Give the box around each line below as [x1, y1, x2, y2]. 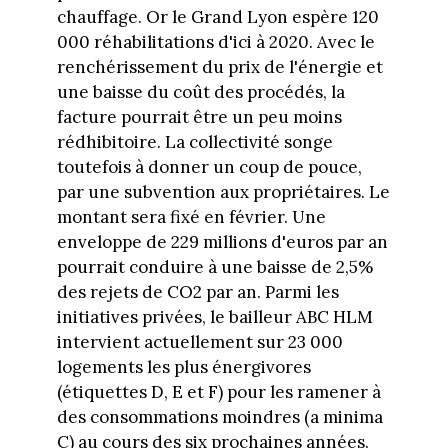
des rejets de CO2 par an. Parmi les [56, 281, 339, 304]
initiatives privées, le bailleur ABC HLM [56, 306, 373, 329]
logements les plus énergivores [56, 356, 311, 379]
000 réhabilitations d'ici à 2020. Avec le [56, 31, 375, 54]
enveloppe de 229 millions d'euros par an [56, 231, 388, 254]
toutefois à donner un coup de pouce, [56, 156, 362, 179]
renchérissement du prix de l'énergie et [56, 56, 383, 79]
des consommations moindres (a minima [56, 406, 383, 429]
